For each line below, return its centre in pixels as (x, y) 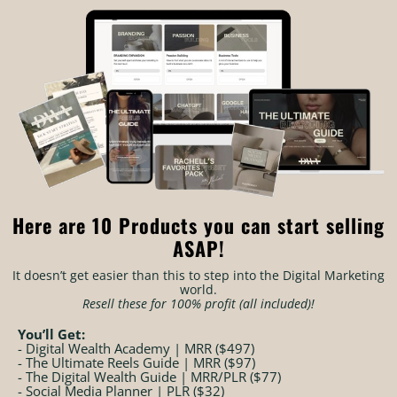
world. (198, 290)
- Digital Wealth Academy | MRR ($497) (136, 349)
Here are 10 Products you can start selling (198, 226)
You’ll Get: (51, 335)
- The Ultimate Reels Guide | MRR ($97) (136, 363)
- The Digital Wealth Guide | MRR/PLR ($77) (149, 377)
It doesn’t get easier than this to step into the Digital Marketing (198, 276)
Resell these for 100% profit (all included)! (198, 304)
